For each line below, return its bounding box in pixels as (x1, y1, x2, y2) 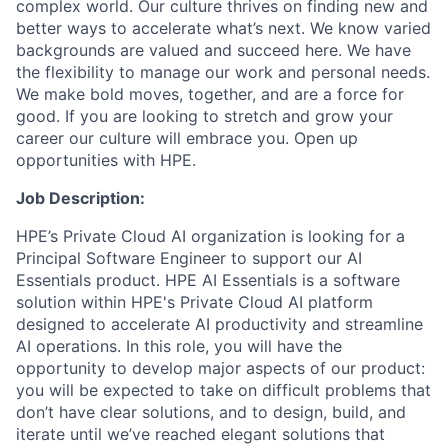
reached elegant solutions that (150, 424, 385, 444)
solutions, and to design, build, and (137, 402, 406, 422)
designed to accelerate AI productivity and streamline (16, 314, 423, 334)
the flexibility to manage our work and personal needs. (16, 62, 430, 82)
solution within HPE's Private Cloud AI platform (16, 292, 373, 312)
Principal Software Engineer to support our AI (16, 248, 362, 268)
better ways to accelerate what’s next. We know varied (16, 18, 431, 38)
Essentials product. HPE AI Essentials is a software (16, 270, 400, 290)
